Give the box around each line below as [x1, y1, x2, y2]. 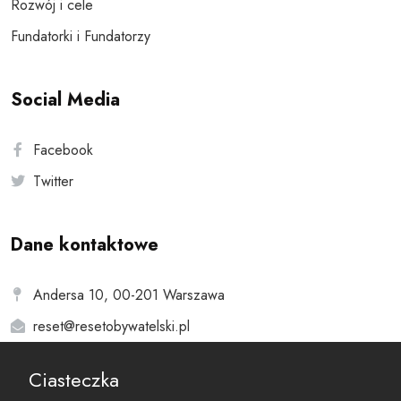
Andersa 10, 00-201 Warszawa [33, 285, 225, 306]
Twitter [33, 171, 73, 192]
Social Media [11, 87, 120, 114]
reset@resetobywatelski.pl [33, 316, 190, 337]
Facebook [33, 140, 93, 161]
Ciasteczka [29, 365, 119, 394]
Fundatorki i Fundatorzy [11, 26, 150, 47]
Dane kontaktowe [11, 232, 158, 259]
